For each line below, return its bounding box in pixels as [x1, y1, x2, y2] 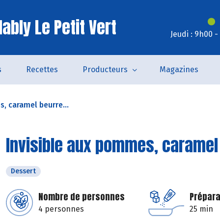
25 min [190, 204, 213, 214]
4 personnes [38, 204, 84, 214]
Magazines [160, 65, 198, 74]
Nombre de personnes [38, 190, 125, 203]
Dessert [11, 167, 36, 175]
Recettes [26, 65, 58, 74]
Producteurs [82, 65, 128, 74]
